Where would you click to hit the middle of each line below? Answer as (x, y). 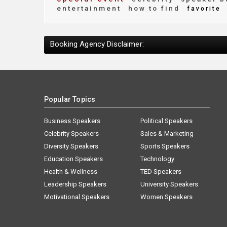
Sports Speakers (165, 146)
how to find (153, 8)
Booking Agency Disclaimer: (97, 44)
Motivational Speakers (77, 197)
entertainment (89, 8)
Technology (157, 159)
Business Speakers (72, 121)
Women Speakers (166, 197)
